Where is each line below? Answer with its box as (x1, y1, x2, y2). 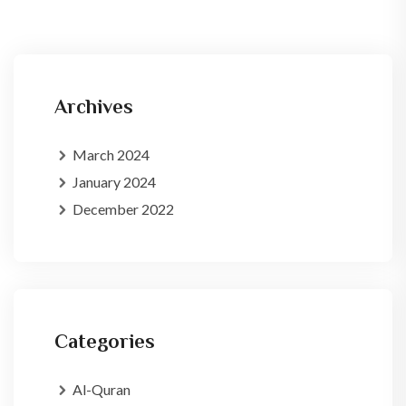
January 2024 (72, 173, 156, 190)
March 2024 (72, 146, 150, 163)
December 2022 (72, 200, 174, 217)
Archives (54, 95, 133, 118)
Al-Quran (72, 381, 130, 398)
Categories (54, 330, 155, 353)
